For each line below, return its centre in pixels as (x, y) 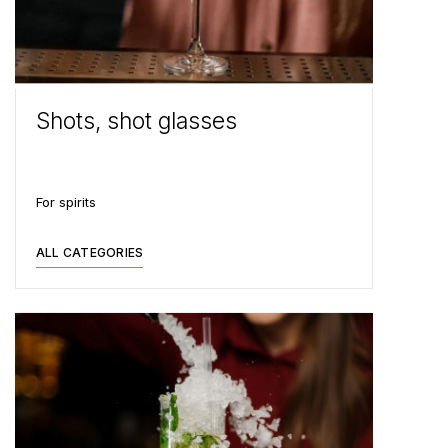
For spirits (66, 202)
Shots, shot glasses (136, 121)
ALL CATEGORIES (90, 252)
